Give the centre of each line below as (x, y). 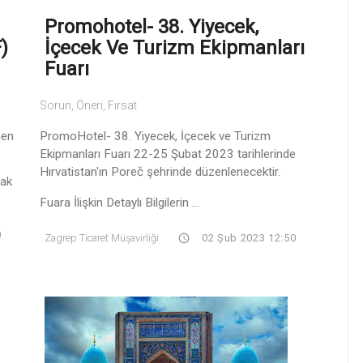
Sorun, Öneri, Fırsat (88, 105)
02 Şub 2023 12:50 (248, 237)
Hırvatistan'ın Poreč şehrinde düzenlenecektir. (162, 171)
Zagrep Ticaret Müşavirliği (102, 237)
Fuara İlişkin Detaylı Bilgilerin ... (120, 202)
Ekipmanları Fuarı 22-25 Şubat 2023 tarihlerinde (168, 154)
